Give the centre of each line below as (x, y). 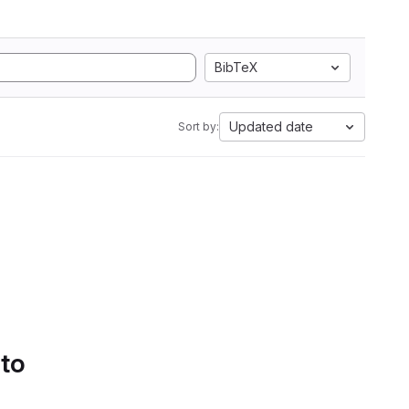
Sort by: (199, 126)
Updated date (271, 126)
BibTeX (236, 67)
